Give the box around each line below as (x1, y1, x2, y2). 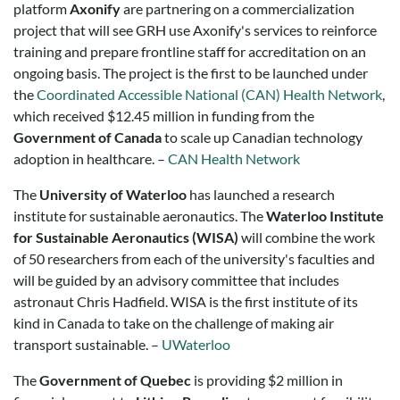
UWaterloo (162, 336, 230, 353)
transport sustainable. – (13, 336, 162, 353)
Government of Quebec (39, 371, 191, 388)
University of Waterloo (39, 186, 187, 203)
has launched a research (187, 186, 335, 203)
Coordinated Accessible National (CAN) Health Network (37, 86, 382, 103)
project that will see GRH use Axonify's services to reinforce (13, 21, 377, 38)
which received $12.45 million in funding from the (13, 107, 314, 124)
